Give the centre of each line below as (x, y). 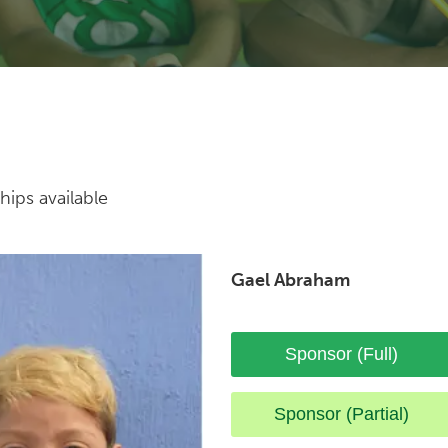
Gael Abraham (290, 279)
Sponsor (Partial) (341, 413)
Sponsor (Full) (341, 353)
